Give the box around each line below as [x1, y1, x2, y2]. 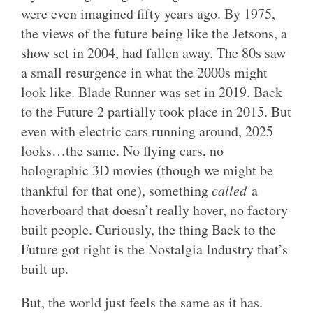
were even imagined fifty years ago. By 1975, [21, 3, 275, 23]
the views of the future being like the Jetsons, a [21, 23, 287, 43]
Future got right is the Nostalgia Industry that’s [21, 239, 288, 259]
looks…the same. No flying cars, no [21, 140, 224, 160]
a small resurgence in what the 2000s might [21, 62, 268, 82]
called [212, 180, 247, 199]
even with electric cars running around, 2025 [21, 121, 273, 140]
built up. [21, 259, 68, 278]
